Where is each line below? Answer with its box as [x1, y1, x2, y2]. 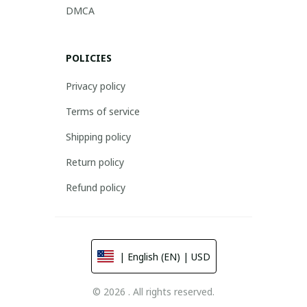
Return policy [66, 156, 124, 169]
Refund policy [66, 181, 125, 194]
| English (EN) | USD [119, 250, 210, 263]
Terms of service [66, 105, 140, 118]
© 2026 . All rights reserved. [93, 285, 214, 298]
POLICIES [66, 51, 112, 64]
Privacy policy [66, 79, 125, 93]
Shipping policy [66, 130, 131, 143]
